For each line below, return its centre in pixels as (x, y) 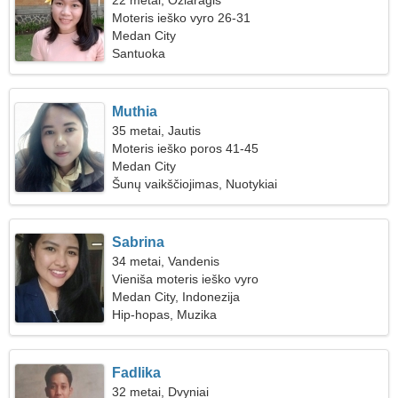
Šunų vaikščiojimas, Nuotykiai (195, 184)
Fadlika (137, 373)
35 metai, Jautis (157, 131)
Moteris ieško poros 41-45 (186, 148)
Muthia (135, 111)
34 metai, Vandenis (166, 261)
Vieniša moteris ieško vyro (186, 279)
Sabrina (139, 242)
